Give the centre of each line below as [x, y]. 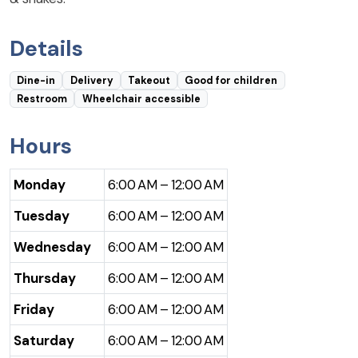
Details [46, 49]
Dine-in [36, 80]
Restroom [42, 99]
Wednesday [52, 247]
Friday [34, 309]
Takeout [149, 80]
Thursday [45, 278]
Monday [40, 185]
